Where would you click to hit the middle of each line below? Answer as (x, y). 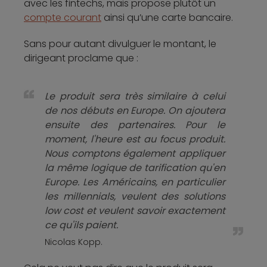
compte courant (63, 18)
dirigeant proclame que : (81, 58)
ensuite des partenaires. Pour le (135, 125)
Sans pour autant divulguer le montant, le (120, 44)
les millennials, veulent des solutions (135, 197)
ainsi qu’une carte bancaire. (167, 18)
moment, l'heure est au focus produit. (135, 139)
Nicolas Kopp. (74, 242)
